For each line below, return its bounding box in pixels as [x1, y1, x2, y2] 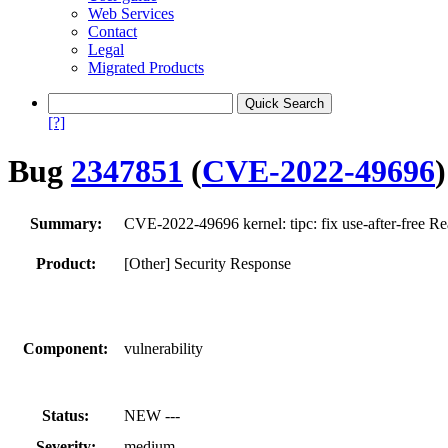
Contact [88, 23, 137, 40]
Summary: [29, 214, 102, 232]
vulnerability [124, 339, 203, 357]
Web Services [88, 5, 174, 22]
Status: [42, 406, 89, 424]
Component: [23, 339, 108, 357]
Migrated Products [88, 59, 204, 76]
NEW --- [124, 406, 180, 424]
